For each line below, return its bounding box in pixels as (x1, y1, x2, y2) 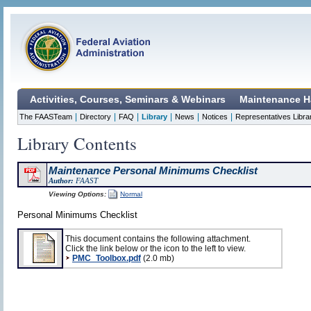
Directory (80, 112, 111, 121)
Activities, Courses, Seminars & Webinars (30, 94, 226, 105)
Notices (202, 112, 228, 121)
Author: (49, 176, 74, 185)
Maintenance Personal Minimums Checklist (49, 165, 258, 176)
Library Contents (17, 132, 137, 155)
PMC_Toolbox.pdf (72, 253, 141, 263)
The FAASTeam (19, 112, 72, 121)
